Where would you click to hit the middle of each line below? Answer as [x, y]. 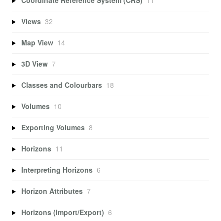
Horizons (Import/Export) [62, 212]
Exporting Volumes [53, 128]
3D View [34, 64]
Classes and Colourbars [61, 85]
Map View [37, 43]
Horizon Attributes [52, 191]
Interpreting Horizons [57, 170]
